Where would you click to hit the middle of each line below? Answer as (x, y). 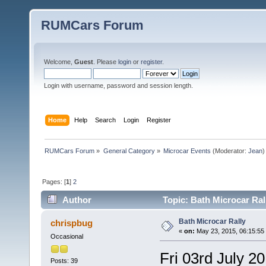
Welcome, (59, 62)
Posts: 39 (64, 260)
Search (106, 120)
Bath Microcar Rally (212, 222)
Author (77, 200)
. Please (106, 62)
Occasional (66, 237)
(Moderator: (229, 151)
